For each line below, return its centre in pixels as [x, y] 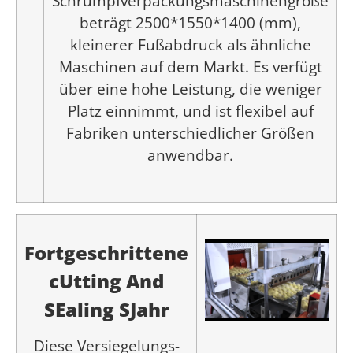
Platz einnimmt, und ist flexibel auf [190, 111]
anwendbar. [190, 155]
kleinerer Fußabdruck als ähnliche [190, 45]
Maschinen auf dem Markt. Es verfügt [190, 67]
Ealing [87, 309]
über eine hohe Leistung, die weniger [190, 89]
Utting [93, 281]
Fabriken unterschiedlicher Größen [190, 133]
